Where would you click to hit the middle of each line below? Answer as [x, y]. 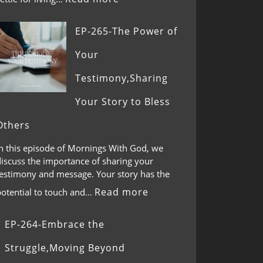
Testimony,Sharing [122, 78]
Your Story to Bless [123, 102]
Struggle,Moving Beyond [65, 247]
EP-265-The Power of [126, 31]
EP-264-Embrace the [55, 224]
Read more [122, 192]
